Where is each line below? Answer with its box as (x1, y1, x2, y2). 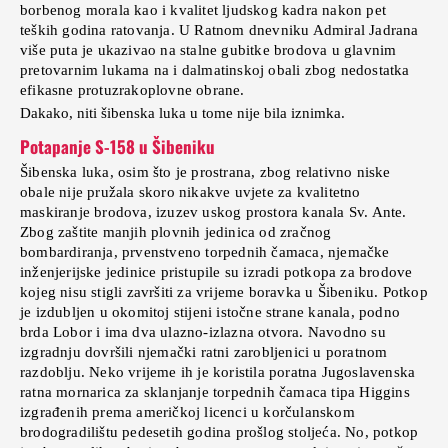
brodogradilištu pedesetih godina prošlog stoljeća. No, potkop (20, 423, 419, 440)
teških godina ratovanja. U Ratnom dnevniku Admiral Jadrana (20, 21, 419, 38)
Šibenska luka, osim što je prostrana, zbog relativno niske (20, 163, 391, 180)
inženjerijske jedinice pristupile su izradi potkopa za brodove (20, 263, 413, 280)
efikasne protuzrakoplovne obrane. (20, 81, 245, 98)
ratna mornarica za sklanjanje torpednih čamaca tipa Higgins (20, 383, 410, 400)
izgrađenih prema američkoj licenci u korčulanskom (20, 403, 355, 420)
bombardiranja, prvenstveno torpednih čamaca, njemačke (20, 243, 390, 260)
